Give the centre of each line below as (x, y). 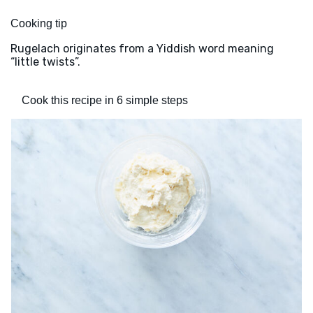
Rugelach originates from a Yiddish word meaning (142, 49)
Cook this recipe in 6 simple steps (105, 101)
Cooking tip (39, 24)
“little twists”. (45, 62)
